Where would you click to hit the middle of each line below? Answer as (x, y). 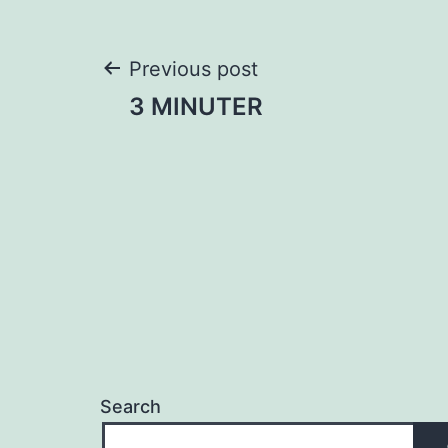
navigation (215, 143)
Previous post (193, 68)
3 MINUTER (196, 106)
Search (130, 406)
